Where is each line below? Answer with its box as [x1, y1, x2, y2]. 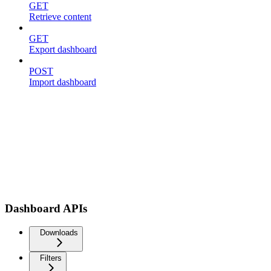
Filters [40, 253, 62, 263]
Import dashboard [29, 77, 96, 87]
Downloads [40, 228, 78, 238]
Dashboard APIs [5, 201, 87, 215]
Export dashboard [29, 44, 97, 54]
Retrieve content [29, 11, 91, 22]
